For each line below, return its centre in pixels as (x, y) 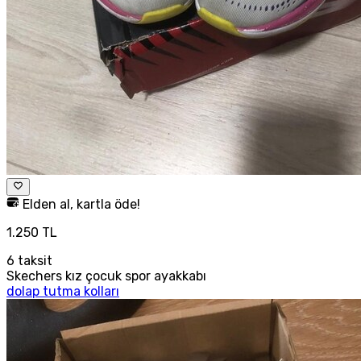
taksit (33, 260)
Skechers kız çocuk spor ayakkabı (106, 276)
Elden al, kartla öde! (80, 204)
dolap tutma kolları (63, 291)
